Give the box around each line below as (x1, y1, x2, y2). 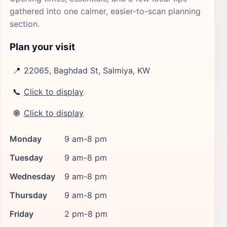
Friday (10, 208, 33, 219)
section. (10, 19, 40, 29)
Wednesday (10, 171, 55, 181)
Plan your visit (10, 41, 75, 53)
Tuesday (10, 152, 43, 163)
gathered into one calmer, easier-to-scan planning (10, 6, 201, 16)
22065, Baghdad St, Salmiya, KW (24, 65, 150, 76)
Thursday (10, 190, 47, 200)
